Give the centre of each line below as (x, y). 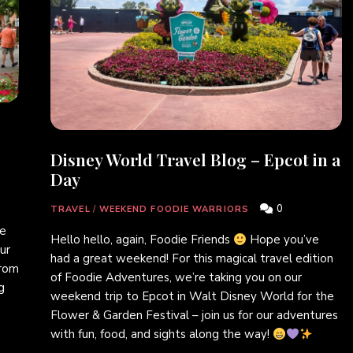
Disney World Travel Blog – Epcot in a (195, 160)
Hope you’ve (283, 240)
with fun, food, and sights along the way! (162, 334)
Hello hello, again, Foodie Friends (142, 240)
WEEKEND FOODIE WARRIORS (174, 210)
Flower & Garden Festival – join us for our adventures (194, 316)
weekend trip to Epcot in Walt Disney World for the (192, 297)
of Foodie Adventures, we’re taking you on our (176, 278)
